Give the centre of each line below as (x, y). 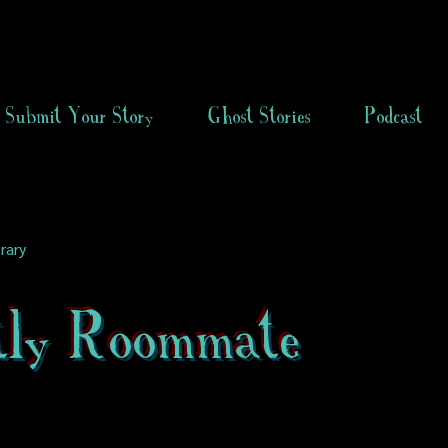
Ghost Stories (259, 115)
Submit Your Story (80, 115)
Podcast (394, 115)
